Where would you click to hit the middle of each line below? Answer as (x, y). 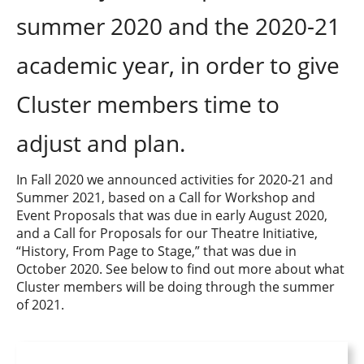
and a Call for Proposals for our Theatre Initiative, (167, 234)
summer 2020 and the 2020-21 (178, 26)
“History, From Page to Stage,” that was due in (156, 251)
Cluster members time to (148, 104)
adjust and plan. (101, 143)
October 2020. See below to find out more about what (180, 269)
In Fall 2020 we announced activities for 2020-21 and (175, 180)
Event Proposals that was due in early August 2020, (172, 216)
